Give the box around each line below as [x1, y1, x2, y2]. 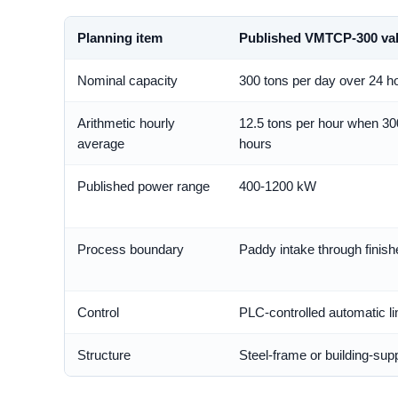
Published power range [77, 179, 210, 195]
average [77, 136, 124, 152]
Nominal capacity [77, 73, 178, 89]
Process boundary [77, 242, 184, 258]
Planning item [77, 30, 163, 46]
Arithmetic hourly [77, 115, 175, 131]
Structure [77, 347, 131, 363]
